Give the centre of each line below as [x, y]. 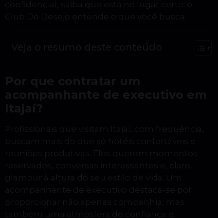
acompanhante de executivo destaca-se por [98, 190]
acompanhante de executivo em [106, 94]
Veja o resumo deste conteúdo [87, 47]
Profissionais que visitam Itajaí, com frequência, [104, 129]
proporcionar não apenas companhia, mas [95, 202]
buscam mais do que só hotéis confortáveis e [100, 141]
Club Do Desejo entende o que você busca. [96, 17]
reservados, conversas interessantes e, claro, [99, 165]
